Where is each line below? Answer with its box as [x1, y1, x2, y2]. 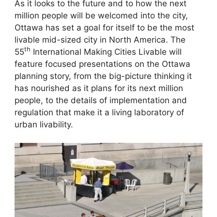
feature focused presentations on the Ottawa [15, 59, 190, 69]
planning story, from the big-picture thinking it [15, 71, 192, 81]
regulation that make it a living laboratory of [15, 107, 184, 117]
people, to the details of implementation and [15, 95, 187, 105]
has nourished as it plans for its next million [15, 83, 183, 93]
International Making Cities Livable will [31, 46, 182, 57]
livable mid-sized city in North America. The [15, 34, 186, 45]
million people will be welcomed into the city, [15, 10, 188, 20]
